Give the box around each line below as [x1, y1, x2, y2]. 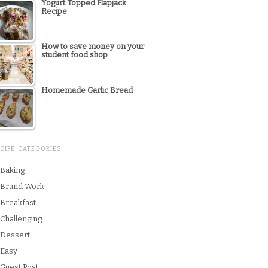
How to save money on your [41, 42, 144, 51]
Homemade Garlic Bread [41, 86, 133, 95]
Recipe [41, 7, 67, 16]
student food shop [41, 50, 108, 60]
